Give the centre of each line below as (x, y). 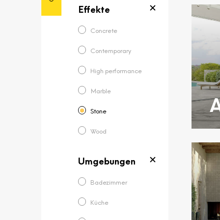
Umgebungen (107, 161)
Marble (100, 91)
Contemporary (110, 51)
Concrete (104, 30)
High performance (116, 71)
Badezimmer (109, 182)
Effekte (94, 9)
